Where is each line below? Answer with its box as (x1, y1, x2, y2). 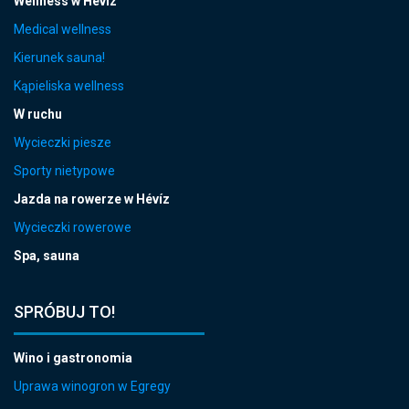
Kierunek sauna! (14, 49, 105, 65)
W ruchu (14, 106, 62, 121)
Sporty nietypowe (14, 163, 115, 178)
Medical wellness (14, 21, 111, 37)
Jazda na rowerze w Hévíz (14, 191, 170, 206)
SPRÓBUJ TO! (14, 301, 115, 321)
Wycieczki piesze (14, 134, 111, 150)
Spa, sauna (14, 247, 79, 263)
